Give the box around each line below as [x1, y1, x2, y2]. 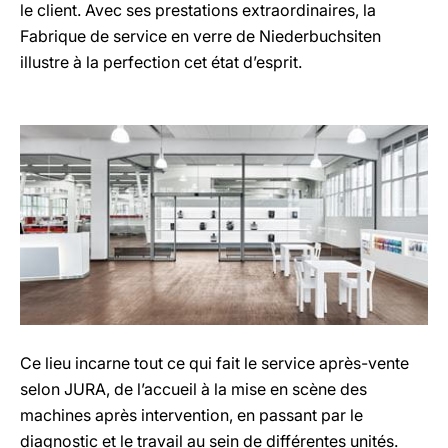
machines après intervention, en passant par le [20, 404, 363, 425]
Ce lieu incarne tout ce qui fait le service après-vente [20, 352, 409, 373]
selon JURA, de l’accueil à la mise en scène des [20, 378, 367, 399]
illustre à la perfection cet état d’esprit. [20, 51, 302, 72]
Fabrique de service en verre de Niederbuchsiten [20, 25, 381, 46]
